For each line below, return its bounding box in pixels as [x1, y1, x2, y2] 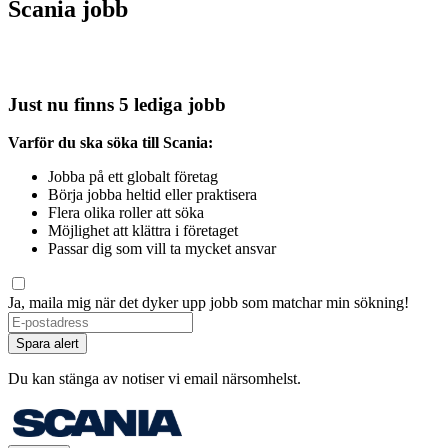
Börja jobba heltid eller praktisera [48, 186, 257, 204]
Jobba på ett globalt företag [48, 168, 218, 186]
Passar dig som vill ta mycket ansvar [48, 240, 276, 258]
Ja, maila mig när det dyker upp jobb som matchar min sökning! [8, 294, 409, 312]
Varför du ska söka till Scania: [8, 134, 213, 152]
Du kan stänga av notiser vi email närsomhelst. [8, 370, 301, 388]
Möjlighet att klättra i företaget [48, 222, 238, 240]
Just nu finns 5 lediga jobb [8, 93, 226, 115]
